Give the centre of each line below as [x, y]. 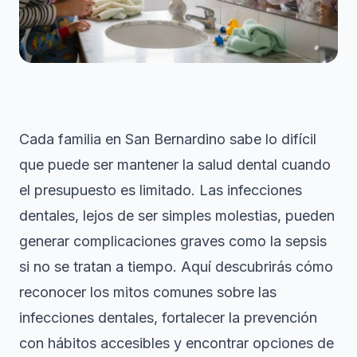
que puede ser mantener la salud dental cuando [175, 164]
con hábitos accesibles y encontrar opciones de [177, 343]
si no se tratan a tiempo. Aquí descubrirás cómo [176, 266]
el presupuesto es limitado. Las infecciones [161, 190]
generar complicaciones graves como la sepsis [173, 241]
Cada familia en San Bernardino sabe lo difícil [168, 139]
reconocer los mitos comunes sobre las [148, 292]
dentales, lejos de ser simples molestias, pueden [177, 215]
